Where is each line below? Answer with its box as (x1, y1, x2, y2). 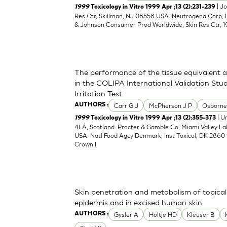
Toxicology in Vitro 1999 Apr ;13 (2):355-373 (91, 115, 216, 121)
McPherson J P (148, 101, 192, 109)
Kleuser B (187, 210, 215, 218)
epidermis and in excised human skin (74, 198, 203, 207)
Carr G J (113, 101, 138, 109)
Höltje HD (148, 210, 177, 218)
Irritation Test (74, 89, 123, 98)
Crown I (74, 140, 97, 148)
